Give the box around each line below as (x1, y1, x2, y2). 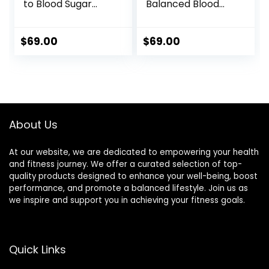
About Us (9, 117, 58, 132)
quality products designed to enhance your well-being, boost (9, 171, 258, 182)
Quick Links (9, 242, 66, 257)
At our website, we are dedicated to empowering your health (9, 147, 259, 158)
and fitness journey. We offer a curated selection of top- (9, 159, 242, 170)
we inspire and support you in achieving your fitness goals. (9, 195, 245, 206)
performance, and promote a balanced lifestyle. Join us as (9, 183, 248, 194)
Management (23, 9, 88, 23)
